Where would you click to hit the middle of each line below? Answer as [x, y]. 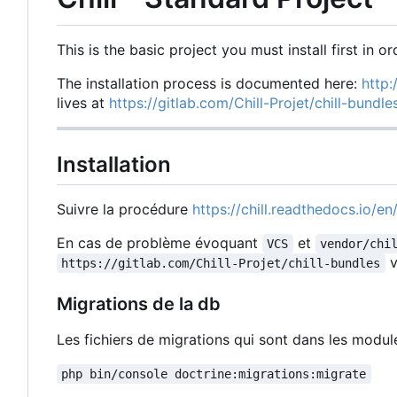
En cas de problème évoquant [160, 242]
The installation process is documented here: [209, 83]
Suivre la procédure [125, 209]
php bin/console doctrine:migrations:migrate [214, 374]
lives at [83, 102]
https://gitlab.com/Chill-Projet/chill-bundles [221, 263]
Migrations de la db [139, 304]
